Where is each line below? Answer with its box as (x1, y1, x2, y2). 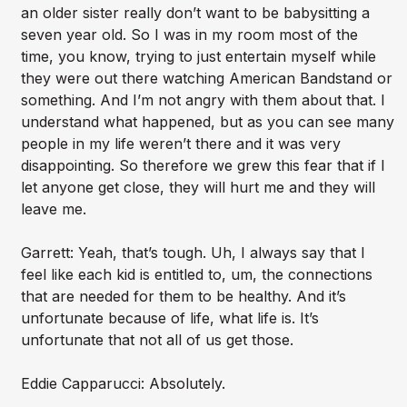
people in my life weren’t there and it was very (20, 134, 341, 154)
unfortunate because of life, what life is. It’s (20, 309, 319, 328)
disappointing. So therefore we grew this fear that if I (20, 156, 385, 175)
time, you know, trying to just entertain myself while (20, 47, 376, 66)
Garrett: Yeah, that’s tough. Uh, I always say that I (20, 243, 365, 263)
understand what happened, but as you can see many (20, 113, 394, 132)
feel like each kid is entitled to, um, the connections (20, 265, 372, 284)
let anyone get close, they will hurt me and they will (20, 178, 375, 197)
